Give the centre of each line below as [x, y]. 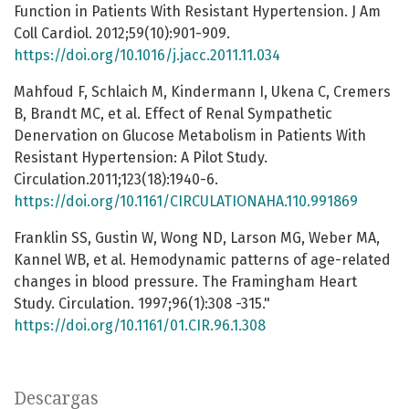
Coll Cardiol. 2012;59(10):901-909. [122, 34]
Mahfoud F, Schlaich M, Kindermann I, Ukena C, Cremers [202, 92]
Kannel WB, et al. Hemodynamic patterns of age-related [202, 260]
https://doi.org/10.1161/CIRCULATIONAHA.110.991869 [186, 202]
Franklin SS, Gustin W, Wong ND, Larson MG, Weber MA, [197, 238]
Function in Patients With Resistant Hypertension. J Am [197, 12]
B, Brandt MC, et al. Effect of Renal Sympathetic [173, 114]
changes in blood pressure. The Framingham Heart [185, 282]
